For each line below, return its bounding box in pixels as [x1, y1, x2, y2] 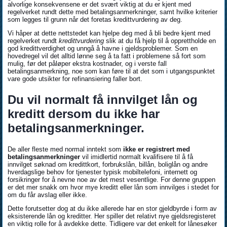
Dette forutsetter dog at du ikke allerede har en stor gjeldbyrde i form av [8, 205, 217, 213]
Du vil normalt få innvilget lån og [8, 93, 198, 107]
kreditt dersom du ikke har [8, 107, 160, 121]
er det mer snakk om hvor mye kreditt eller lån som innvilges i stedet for [8, 183, 219, 192]
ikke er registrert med [123, 145, 191, 154]
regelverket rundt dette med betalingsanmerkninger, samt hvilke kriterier [8, 8, 218, 16]
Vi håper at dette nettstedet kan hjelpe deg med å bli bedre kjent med [8, 29, 211, 37]
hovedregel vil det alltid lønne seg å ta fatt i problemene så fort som [8, 52, 206, 60]
